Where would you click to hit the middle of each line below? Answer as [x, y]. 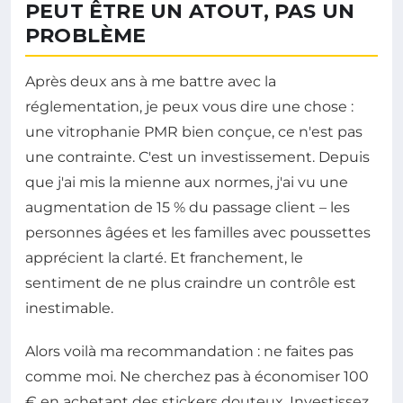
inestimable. [69, 308]
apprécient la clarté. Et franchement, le [164, 257]
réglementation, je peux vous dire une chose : [189, 106]
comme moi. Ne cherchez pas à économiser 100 [197, 376]
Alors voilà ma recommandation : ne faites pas [189, 351]
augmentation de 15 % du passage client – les [188, 207]
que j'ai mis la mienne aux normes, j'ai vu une [187, 182]
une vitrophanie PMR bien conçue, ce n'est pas [194, 131]
